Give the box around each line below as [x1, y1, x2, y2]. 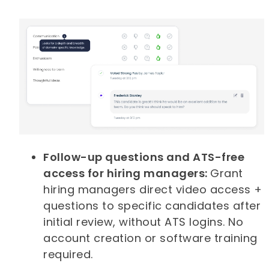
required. [43, 246, 93, 262]
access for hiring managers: [43, 165, 211, 181]
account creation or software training [43, 230, 258, 246]
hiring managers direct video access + [43, 181, 262, 197]
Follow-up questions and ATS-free [43, 149, 245, 165]
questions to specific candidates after [43, 198, 261, 213]
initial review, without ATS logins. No [43, 214, 244, 229]
